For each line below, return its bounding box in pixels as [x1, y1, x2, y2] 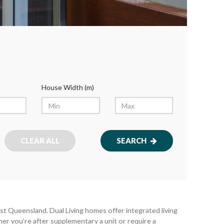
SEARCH [116, 136, 148, 145]
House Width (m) [41, 83, 94, 91]
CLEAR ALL [20, 136, 59, 145]
